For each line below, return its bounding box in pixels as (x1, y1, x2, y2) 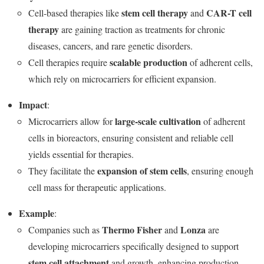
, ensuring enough (187, 164, 253, 177)
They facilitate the (28, 164, 97, 177)
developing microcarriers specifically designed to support (28, 240, 239, 253)
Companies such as (28, 223, 102, 236)
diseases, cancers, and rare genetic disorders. (28, 39, 193, 52)
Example (19, 206, 54, 220)
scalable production (110, 55, 187, 70)
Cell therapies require (28, 56, 110, 69)
